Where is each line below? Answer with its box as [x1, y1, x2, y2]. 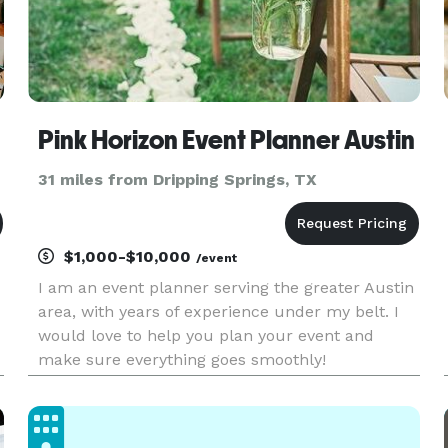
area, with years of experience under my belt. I [37, 302, 399, 321]
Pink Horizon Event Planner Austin [37, 125, 415, 155]
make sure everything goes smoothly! [37, 350, 326, 369]
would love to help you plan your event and [37, 326, 374, 345]
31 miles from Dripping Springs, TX [37, 170, 317, 189]
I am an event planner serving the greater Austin [37, 278, 414, 297]
